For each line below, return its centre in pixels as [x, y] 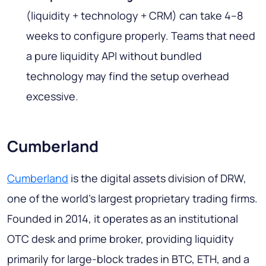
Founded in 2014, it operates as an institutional [123, 219]
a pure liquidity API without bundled [114, 56]
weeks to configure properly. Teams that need [141, 36]
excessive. [52, 96]
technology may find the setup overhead [128, 76]
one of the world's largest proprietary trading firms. [132, 199]
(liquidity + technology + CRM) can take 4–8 [134, 16]
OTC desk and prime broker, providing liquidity [121, 239]
